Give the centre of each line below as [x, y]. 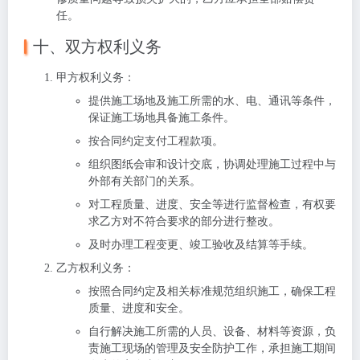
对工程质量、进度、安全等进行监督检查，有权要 [212, 205]
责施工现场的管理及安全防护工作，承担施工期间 [212, 348]
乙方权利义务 [90, 268]
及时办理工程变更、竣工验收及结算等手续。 [201, 245]
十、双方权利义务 [97, 47]
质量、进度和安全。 [139, 308]
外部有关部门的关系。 [145, 181]
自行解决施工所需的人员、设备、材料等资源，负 [212, 331]
